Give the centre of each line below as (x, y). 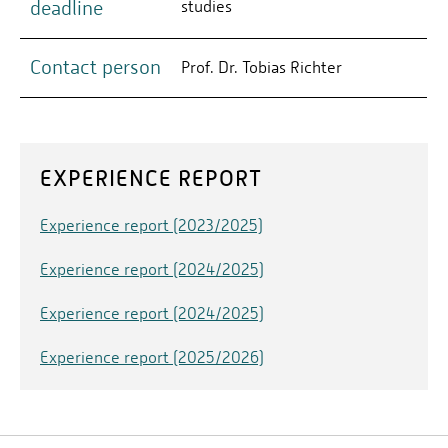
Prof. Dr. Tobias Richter (261, 68)
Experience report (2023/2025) (151, 226)
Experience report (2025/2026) (152, 358)
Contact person (95, 68)
